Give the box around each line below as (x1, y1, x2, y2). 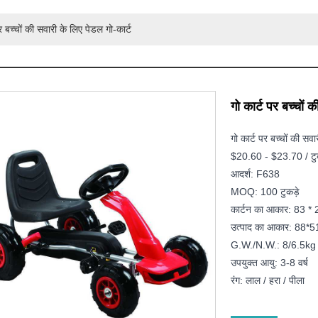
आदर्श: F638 (230, 168, 280, 180)
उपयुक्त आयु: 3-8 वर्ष (230, 257, 308, 269)
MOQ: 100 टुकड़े (230, 186, 300, 198)
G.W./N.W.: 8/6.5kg (230, 239, 316, 251)
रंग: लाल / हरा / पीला (230, 275, 305, 287)
